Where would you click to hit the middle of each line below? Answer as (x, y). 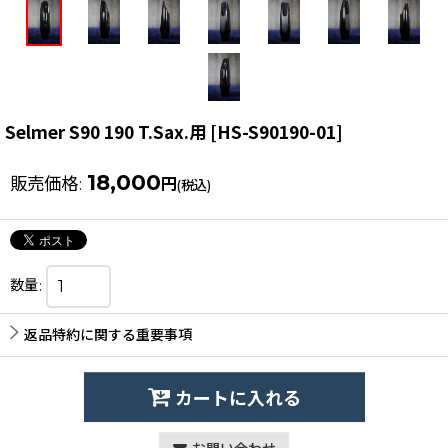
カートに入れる (237, 399)
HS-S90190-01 (276, 132)
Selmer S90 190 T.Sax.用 (105, 132)
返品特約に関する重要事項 (108, 335)
